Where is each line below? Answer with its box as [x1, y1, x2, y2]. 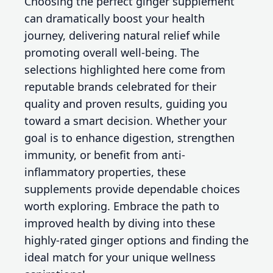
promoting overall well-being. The [24, 44, 199, 60]
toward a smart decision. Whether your [24, 113, 227, 128]
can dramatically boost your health [24, 10, 205, 26]
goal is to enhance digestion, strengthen [24, 130, 235, 145]
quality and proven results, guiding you [24, 96, 227, 111]
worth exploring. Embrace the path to [24, 198, 219, 213]
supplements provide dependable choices [24, 181, 240, 196]
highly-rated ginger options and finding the [24, 232, 249, 247]
